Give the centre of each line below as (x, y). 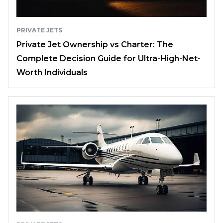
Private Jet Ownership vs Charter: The (95, 44)
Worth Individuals (52, 72)
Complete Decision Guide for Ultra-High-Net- (109, 58)
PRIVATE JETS (39, 30)
